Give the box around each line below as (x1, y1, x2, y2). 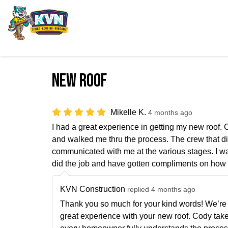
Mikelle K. (110, 108, 148, 117)
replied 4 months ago (127, 186, 195, 193)
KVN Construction (60, 185, 127, 193)
